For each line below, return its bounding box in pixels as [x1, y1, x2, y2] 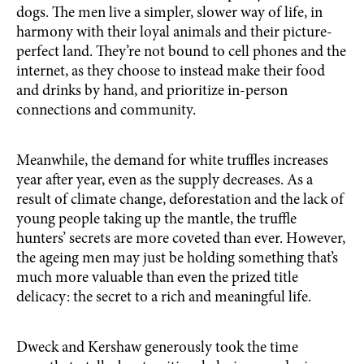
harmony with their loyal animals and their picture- [16, 25, 332, 41]
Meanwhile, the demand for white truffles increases [16, 154, 328, 169]
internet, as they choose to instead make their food [16, 64, 325, 80]
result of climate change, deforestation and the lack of [16, 193, 344, 208]
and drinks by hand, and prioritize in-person [16, 84, 288, 99]
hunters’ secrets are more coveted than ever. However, [16, 232, 345, 247]
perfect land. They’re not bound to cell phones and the [16, 45, 346, 60]
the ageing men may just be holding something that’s [16, 251, 338, 266]
